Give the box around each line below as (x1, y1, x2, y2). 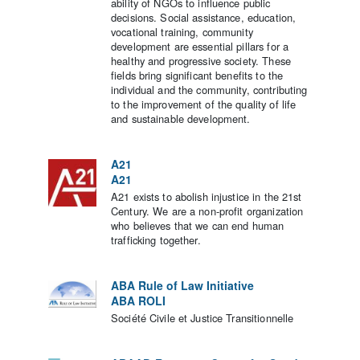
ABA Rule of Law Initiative (111, 277, 254, 294)
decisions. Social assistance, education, (111, 10, 297, 26)
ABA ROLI (111, 292, 166, 309)
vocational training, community (111, 24, 253, 40)
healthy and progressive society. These (111, 53, 291, 69)
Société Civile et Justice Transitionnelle (111, 310, 294, 326)
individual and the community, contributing (111, 82, 308, 98)
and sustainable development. (111, 111, 251, 127)
